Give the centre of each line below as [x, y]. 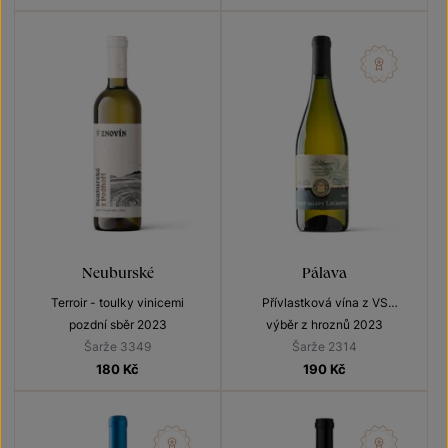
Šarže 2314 [324, 347]
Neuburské [117, 272]
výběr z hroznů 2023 [324, 325]
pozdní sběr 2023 [117, 325]
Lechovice [324, 323]
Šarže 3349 [117, 347]
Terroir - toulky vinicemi [117, 303]
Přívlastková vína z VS [324, 303]
